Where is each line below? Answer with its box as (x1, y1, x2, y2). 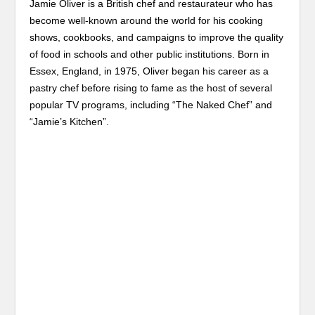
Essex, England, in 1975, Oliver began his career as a (30, 65, 269, 77)
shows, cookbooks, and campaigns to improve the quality (30, 32, 284, 43)
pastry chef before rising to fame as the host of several (30, 82, 273, 94)
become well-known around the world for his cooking (30, 15, 264, 26)
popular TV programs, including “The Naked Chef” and (30, 99, 273, 110)
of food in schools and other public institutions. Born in (30, 49, 270, 60)
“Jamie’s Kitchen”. (30, 116, 110, 127)
